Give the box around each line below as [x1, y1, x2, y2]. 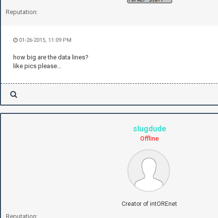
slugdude [132, 124, 166, 134]
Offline [140, 135, 159, 143]
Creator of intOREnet [122, 200, 177, 208]
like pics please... [13, 62, 61, 70]
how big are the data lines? [13, 54, 89, 61]
